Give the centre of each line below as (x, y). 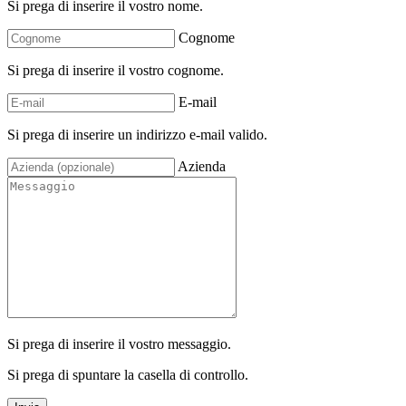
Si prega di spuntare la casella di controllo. (128, 374)
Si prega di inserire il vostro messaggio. (119, 343)
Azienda (202, 166)
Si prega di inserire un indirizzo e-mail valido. (137, 134)
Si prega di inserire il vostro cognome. (116, 70)
